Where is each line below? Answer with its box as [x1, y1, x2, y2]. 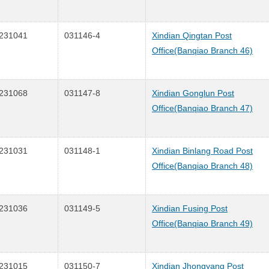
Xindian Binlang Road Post [152, 145, 253, 156]
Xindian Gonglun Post [152, 88, 234, 98]
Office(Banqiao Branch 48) [152, 160, 253, 171]
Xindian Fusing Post [152, 203, 228, 213]
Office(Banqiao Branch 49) [152, 218, 253, 228]
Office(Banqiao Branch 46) [152, 45, 253, 55]
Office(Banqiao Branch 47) [152, 103, 253, 113]
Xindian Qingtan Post [152, 30, 232, 40]
